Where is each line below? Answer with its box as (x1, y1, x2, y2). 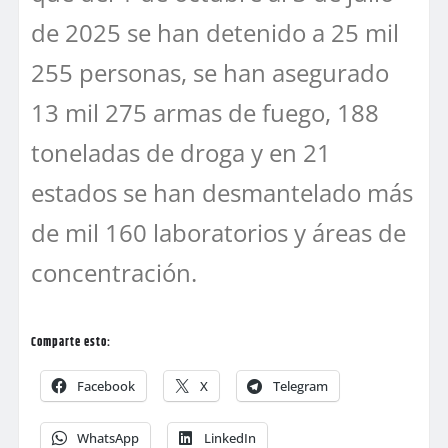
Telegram (273, 376, 328, 395)
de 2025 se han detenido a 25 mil (31, 15, 399, 49)
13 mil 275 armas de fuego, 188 (31, 95, 379, 129)
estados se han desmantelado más (31, 175, 413, 209)
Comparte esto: (31, 332, 111, 352)
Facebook (77, 376, 135, 395)
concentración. (31, 255, 197, 289)
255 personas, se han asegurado (31, 55, 389, 89)
